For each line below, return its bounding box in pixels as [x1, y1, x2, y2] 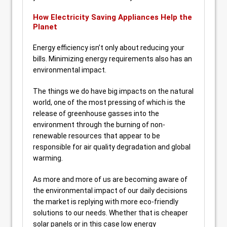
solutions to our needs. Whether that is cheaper [33, 209, 188, 217]
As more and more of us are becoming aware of [33, 175, 187, 183]
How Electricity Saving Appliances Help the [33, 13, 192, 22]
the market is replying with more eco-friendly [33, 198, 178, 206]
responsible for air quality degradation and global [33, 143, 191, 151]
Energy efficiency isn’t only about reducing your [33, 44, 184, 52]
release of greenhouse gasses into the [33, 109, 159, 118]
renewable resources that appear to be [33, 132, 160, 140]
